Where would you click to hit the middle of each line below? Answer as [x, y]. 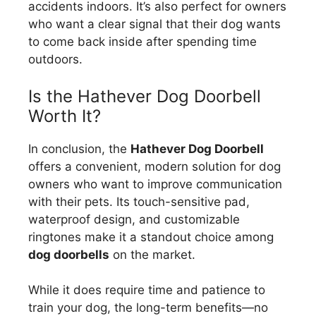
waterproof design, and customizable [134, 219]
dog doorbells [69, 254]
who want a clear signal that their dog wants [154, 24]
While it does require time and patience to [147, 290]
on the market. [152, 254]
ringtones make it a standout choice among [151, 237]
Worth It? [65, 116]
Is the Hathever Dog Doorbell [145, 96]
